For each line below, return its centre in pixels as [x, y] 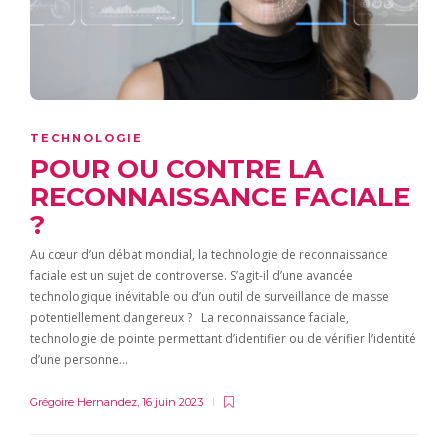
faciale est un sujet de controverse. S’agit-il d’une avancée [191, 275]
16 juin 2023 [172, 401]
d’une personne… [79, 359]
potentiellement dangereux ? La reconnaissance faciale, [189, 317]
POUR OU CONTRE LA [177, 168]
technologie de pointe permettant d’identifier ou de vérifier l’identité [223, 338]
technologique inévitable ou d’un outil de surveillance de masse [209, 296]
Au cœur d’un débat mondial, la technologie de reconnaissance [209, 254]
